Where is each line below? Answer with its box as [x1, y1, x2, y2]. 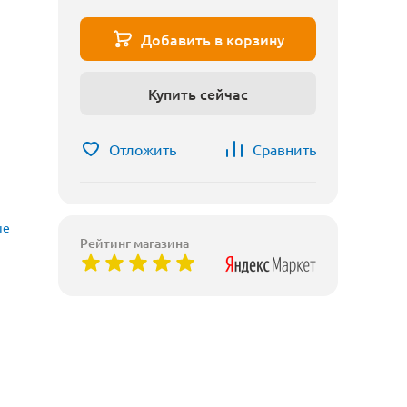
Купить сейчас [148, 84, 248, 104]
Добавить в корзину [141, 29, 284, 49]
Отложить [109, 140, 176, 158]
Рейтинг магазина [80, 234, 189, 252]
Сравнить [253, 140, 316, 158]
